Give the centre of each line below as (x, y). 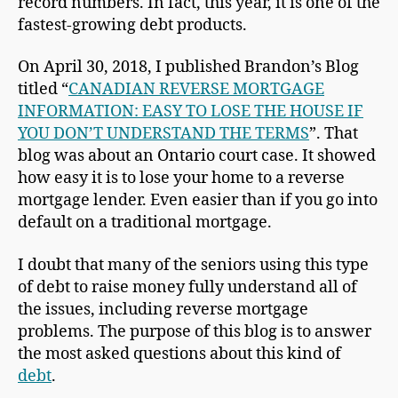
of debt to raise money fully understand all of (187, 287)
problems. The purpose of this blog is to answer (195, 331)
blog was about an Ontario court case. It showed (197, 156)
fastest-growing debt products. (132, 25)
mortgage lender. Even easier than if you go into (198, 201)
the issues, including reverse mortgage (163, 309)
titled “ (43, 90)
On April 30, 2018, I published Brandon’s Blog (188, 68)
